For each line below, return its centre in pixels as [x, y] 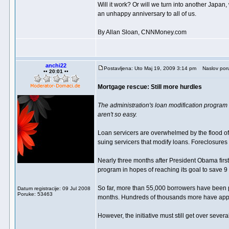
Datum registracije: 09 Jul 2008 [54, 188]
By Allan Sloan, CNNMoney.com [142, 32]
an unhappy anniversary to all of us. [147, 14]
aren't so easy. [117, 114]
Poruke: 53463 [35, 194]
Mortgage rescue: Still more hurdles [150, 87]
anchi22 [56, 65]
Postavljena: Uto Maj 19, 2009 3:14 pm [150, 68]
